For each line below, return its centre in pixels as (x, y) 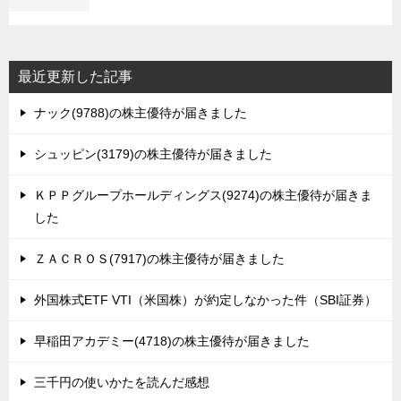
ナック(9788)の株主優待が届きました (141, 113)
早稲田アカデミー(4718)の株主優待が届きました (172, 341)
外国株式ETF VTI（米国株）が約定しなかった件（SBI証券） (205, 300)
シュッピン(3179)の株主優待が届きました (153, 154)
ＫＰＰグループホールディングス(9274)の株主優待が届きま (203, 195)
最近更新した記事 (75, 77)
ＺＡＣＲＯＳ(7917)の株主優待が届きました (159, 259)
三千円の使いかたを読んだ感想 (122, 382)
